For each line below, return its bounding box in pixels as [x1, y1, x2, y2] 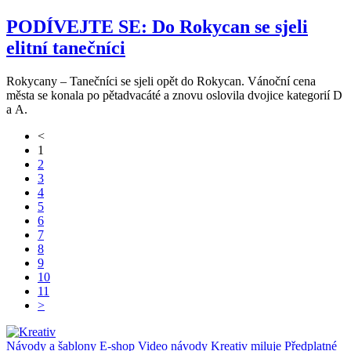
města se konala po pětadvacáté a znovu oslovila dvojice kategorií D [6, 89, 342, 103]
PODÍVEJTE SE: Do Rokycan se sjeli [6, 16, 308, 38]
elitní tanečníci [6, 38, 125, 59]
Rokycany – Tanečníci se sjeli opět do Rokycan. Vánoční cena [6, 74, 316, 89]
